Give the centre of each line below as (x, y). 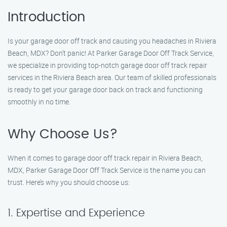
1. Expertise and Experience (76, 213)
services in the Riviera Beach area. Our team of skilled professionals (112, 77)
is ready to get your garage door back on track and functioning (105, 89)
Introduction (46, 17)
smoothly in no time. (39, 102)
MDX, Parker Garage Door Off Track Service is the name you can (107, 170)
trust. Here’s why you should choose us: (69, 182)
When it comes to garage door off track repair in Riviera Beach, (105, 158)
